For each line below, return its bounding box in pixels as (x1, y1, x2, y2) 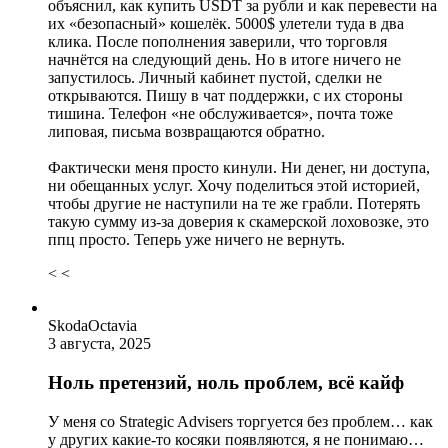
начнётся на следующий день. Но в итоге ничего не (48, 51, 401, 69)
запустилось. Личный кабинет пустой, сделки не (48, 69, 382, 87)
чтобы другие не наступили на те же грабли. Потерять (48, 195, 420, 213)
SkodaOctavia (48, 317, 137, 335)
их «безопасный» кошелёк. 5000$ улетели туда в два (48, 15, 404, 33)
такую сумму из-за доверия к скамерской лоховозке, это (48, 213, 429, 231)
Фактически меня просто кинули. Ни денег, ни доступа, (48, 159, 430, 177)
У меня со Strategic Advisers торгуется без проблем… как (48, 412, 433, 430)
